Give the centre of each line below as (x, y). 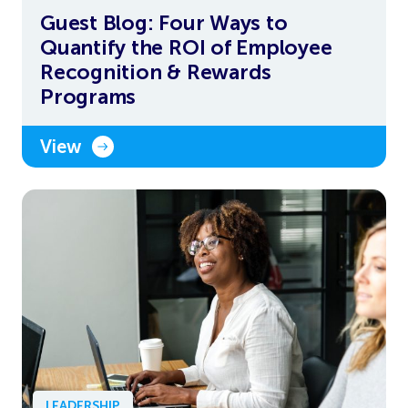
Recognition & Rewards (156, 72)
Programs (88, 97)
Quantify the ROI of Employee (186, 48)
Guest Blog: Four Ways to (164, 23)
